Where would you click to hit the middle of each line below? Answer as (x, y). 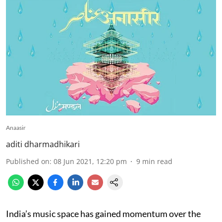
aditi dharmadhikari (43, 144)
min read (157, 161)
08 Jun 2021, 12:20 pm (90, 161)
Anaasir (16, 127)
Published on (28, 161)
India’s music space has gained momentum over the (103, 213)
